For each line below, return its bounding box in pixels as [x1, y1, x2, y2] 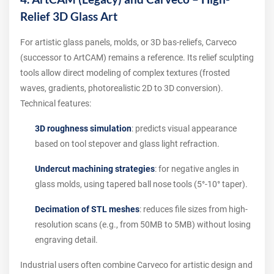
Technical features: [20, 98, 91, 108]
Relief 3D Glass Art [20, 10, 117, 23]
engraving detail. [35, 235, 98, 245]
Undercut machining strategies [35, 164, 155, 174]
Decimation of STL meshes [35, 204, 139, 214]
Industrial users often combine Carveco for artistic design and [20, 260, 253, 270]
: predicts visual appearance [131, 124, 237, 133]
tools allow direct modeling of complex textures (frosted [20, 68, 230, 78]
